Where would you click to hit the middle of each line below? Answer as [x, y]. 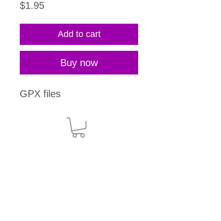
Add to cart [79, 34]
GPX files [40, 94]
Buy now [79, 63]
